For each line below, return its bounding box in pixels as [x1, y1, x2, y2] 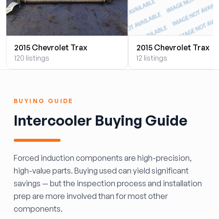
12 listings [136, 54, 167, 62]
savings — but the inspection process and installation [14, 178, 202, 188]
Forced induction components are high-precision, [14, 153, 192, 163]
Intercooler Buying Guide [14, 111, 187, 129]
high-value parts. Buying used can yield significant [14, 166, 189, 175]
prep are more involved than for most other [14, 191, 168, 201]
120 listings [14, 54, 49, 62]
